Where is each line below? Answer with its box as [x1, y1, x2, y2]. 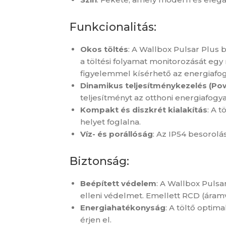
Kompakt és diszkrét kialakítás [80, 104, 207, 115]
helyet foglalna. [80, 117, 141, 127]
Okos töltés [80, 44, 128, 54]
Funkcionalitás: [70, 20, 156, 34]
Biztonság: [70, 154, 129, 168]
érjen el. [80, 214, 111, 224]
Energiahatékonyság [80, 202, 165, 212]
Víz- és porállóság [80, 129, 153, 139]
